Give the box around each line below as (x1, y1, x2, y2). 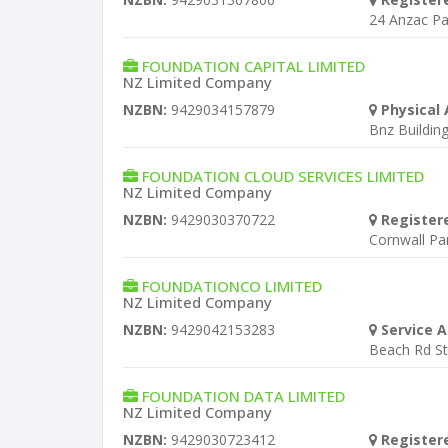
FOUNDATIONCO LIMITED (142, 276, 322, 296)
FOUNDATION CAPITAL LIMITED (142, 56, 365, 76)
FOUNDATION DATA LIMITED (142, 386, 345, 406)
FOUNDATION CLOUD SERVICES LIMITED (142, 166, 424, 186)
